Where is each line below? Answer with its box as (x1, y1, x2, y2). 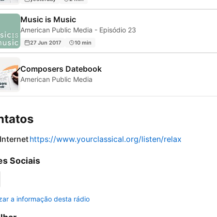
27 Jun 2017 (30, 39, 61, 46)
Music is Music (20, 15, 76, 25)
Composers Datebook (20, 64, 102, 74)
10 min (75, 39, 92, 46)
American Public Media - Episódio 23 (20, 26, 136, 34)
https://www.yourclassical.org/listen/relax (30, 134, 182, 144)
